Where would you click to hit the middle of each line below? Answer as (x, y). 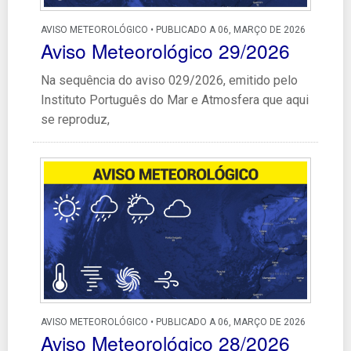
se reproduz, (75, 120)
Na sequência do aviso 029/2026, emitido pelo (169, 81)
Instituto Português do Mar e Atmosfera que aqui (175, 100)
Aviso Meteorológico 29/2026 (165, 51)
